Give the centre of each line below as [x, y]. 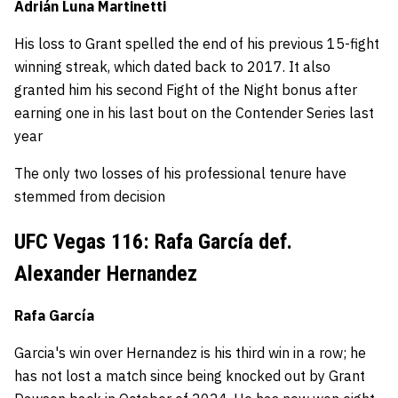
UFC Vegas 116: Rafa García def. [153, 242]
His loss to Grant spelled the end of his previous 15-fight [197, 44]
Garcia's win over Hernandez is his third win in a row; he [190, 353]
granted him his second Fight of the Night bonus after [186, 90]
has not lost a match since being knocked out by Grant [190, 376]
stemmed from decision [90, 196]
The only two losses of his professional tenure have [180, 173]
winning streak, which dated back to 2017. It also [172, 67]
